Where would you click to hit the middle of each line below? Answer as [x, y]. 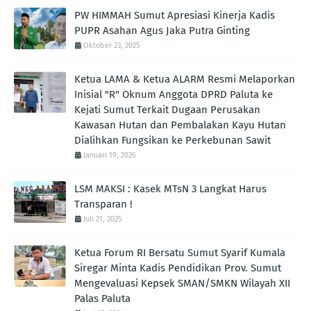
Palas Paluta [102, 299]
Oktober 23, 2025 [112, 45]
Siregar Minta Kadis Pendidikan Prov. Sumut [178, 268]
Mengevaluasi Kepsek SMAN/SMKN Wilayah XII [182, 283]
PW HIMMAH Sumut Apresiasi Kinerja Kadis [175, 15]
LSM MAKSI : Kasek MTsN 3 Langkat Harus [170, 189]
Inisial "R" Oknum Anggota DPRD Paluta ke [174, 94]
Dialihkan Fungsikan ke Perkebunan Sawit [173, 140]
